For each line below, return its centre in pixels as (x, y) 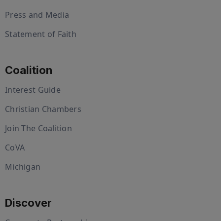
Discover (28, 203)
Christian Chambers (43, 109)
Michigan (23, 166)
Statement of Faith (41, 34)
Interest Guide (33, 90)
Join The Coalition (39, 128)
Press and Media (37, 15)
